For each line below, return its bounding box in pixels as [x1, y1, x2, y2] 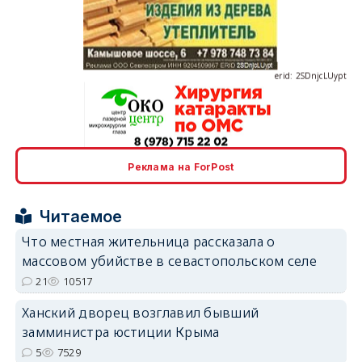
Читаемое [40, 207, 123, 226]
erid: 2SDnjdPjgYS [275, 264, 347, 276]
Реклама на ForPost [128, 161, 234, 173]
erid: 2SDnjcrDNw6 [270, 147, 347, 159]
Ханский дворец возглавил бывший [21, 304, 259, 322]
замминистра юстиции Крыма [21, 323, 220, 341]
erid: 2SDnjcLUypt [274, 30, 347, 42]
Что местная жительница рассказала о [21, 233, 276, 250]
